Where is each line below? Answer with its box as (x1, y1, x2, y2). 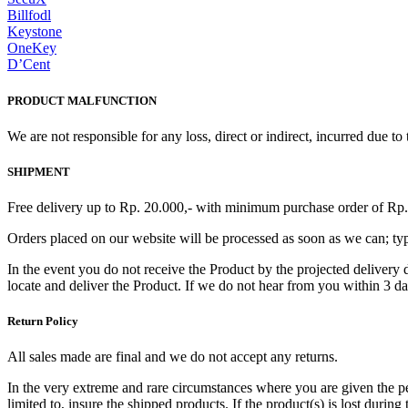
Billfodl (7, 7, 51, 24)
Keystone (7, 24, 62, 40)
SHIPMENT (7, 164, 70, 178)
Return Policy (7, 314, 78, 329)
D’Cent (7, 56, 50, 73)
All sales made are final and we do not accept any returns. (7, 349, 338, 365)
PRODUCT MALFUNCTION (7, 93, 157, 107)
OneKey (7, 40, 56, 56)
